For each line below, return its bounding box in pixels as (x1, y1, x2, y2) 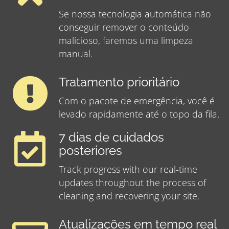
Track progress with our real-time (59, 163, 197, 176)
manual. (59, 48, 93, 60)
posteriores (59, 144, 122, 158)
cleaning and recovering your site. (59, 190, 199, 202)
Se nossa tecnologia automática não (59, 8, 211, 20)
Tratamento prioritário (59, 75, 179, 90)
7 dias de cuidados (59, 130, 164, 145)
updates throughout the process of (59, 176, 206, 189)
